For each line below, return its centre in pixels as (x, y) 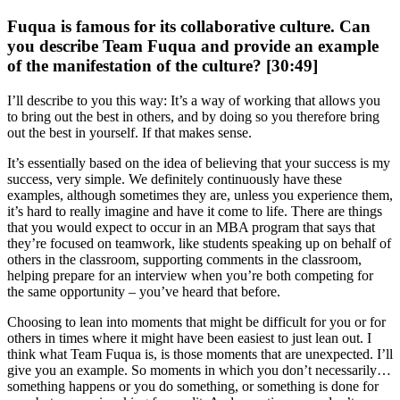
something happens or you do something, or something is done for (193, 386)
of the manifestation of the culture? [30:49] (162, 65)
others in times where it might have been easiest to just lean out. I (189, 337)
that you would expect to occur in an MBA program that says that (191, 227)
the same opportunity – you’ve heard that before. (144, 291)
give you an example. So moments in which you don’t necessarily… (199, 370)
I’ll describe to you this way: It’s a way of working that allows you (194, 100)
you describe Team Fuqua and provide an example (193, 46)
